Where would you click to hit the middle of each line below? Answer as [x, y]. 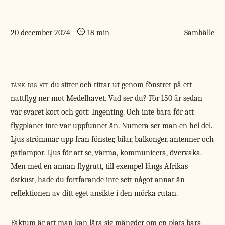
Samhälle [199, 33]
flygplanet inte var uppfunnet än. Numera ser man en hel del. [112, 126]
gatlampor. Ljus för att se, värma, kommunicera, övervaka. [106, 153]
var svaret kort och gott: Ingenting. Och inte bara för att [102, 112]
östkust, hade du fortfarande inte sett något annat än [98, 180]
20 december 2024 [41, 33]
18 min [98, 33]
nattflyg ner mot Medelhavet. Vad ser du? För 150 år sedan [107, 99]
